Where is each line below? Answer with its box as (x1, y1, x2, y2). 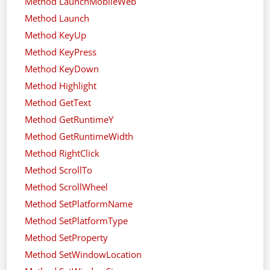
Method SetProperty (25, 231, 108, 243)
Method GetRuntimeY (25, 113, 114, 125)
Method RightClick (25, 146, 100, 159)
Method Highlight (25, 79, 97, 92)
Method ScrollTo (25, 163, 93, 176)
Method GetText (25, 96, 92, 108)
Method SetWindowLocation (25, 248, 142, 260)
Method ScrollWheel (25, 180, 108, 193)
